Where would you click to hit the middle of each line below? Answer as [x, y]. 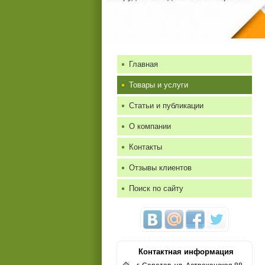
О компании [150, 126]
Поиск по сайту [156, 188]
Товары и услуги [159, 85]
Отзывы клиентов [160, 168]
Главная [143, 64]
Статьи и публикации [166, 106]
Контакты [146, 147]
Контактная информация [186, 252]
